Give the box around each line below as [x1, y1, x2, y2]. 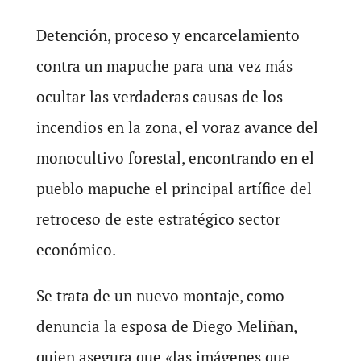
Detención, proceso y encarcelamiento [35, 25, 300, 45]
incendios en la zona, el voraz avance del [35, 117, 318, 137]
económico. [35, 239, 119, 259]
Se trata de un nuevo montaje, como [35, 285, 284, 305]
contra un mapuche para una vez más [35, 56, 293, 76]
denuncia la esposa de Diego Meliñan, [35, 316, 297, 336]
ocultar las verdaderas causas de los [35, 86, 283, 106]
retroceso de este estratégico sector [35, 209, 280, 229]
